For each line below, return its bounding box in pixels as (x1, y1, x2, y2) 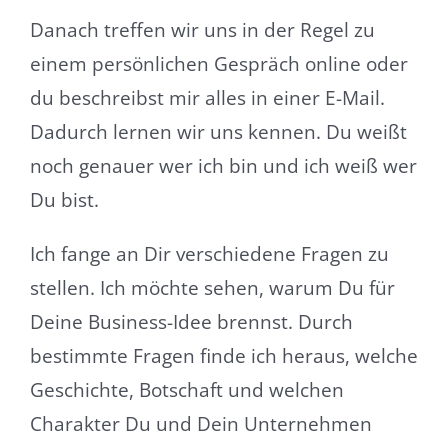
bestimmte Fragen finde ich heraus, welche (29, 342, 418, 369)
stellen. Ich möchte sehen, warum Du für (29, 274, 395, 301)
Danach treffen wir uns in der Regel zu (29, 16, 375, 43)
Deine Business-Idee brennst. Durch (29, 308, 353, 335)
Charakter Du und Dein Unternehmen (29, 410, 372, 437)
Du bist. (29, 186, 99, 213)
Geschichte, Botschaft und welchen (29, 376, 344, 403)
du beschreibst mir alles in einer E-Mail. (29, 84, 385, 111)
